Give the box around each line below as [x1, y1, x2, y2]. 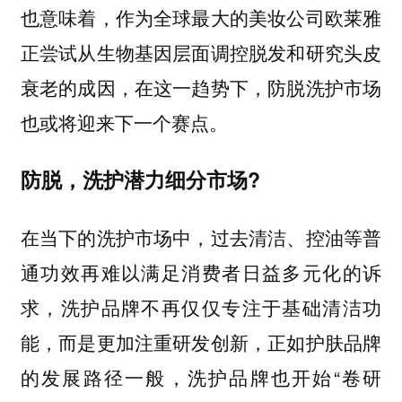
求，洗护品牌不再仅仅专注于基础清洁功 [20, 293, 382, 320]
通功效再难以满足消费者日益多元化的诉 [20, 258, 382, 285]
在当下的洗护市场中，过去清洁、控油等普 [20, 223, 382, 250]
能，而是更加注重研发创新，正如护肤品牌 [20, 328, 382, 355]
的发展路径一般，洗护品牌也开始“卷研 [20, 363, 382, 390]
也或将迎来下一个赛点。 [20, 108, 228, 135]
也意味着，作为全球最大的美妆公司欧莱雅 [20, 3, 382, 31]
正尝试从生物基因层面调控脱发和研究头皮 [20, 38, 382, 66]
